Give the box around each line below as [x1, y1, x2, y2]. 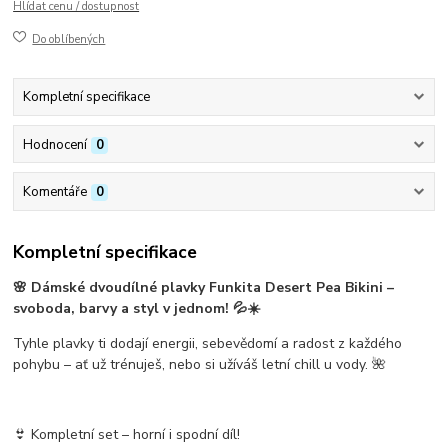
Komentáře [22, 182, 87, 201]
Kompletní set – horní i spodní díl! [31, 425, 241, 445]
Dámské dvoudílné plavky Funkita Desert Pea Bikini [31, 278, 384, 298]
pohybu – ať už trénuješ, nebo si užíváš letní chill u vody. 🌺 [13, 355, 387, 375]
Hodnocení [22, 135, 87, 154]
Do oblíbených [32, 31, 106, 47]
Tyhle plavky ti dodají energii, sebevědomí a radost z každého [13, 334, 403, 354]
